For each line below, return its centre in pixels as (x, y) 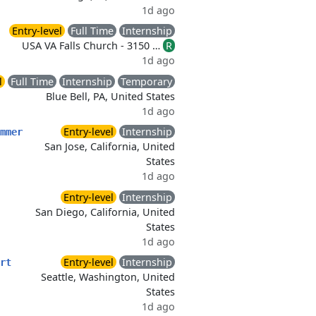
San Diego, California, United (105, 212)
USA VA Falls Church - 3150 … (92, 45)
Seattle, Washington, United (108, 277)
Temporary (146, 81)
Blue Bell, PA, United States (110, 96)
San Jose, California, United (110, 146)
